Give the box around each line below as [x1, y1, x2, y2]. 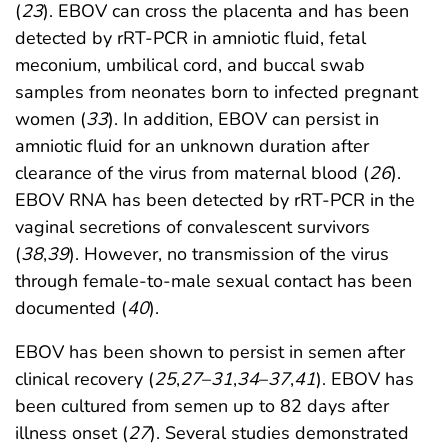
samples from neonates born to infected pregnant [15, 80, 418, 105]
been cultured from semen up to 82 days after [15, 394, 389, 419]
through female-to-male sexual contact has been [15, 269, 412, 294]
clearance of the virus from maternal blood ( [15, 161, 369, 186]
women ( [15, 107, 86, 132]
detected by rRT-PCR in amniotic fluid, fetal [15, 26, 366, 51]
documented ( [15, 296, 127, 321]
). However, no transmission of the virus [69, 242, 389, 267]
